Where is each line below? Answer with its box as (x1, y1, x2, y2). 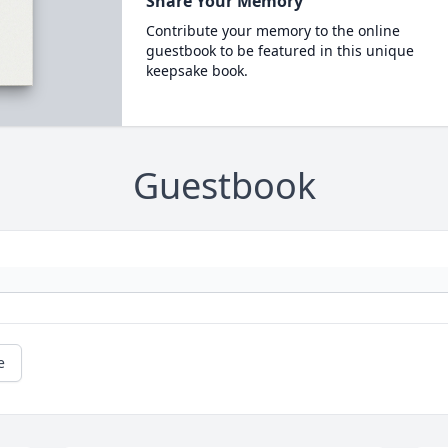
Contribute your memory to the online (145, 21, 400, 40)
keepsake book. (145, 61, 248, 80)
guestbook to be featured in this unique (145, 41, 414, 60)
